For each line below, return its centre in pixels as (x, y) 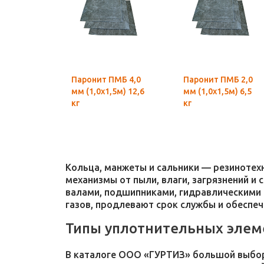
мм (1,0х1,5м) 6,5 (217, 91)
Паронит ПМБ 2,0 (218, 80)
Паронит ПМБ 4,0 (106, 80)
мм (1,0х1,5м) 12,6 (108, 91)
